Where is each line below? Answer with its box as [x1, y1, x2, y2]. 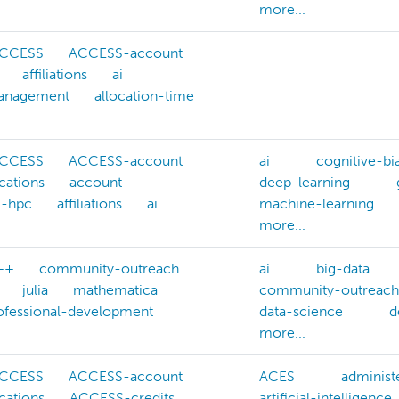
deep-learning [259, 174, 350, 191]
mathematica [73, 281, 158, 299]
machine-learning [259, 195, 374, 213]
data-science [259, 303, 343, 321]
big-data [316, 260, 370, 278]
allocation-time [94, 87, 194, 105]
